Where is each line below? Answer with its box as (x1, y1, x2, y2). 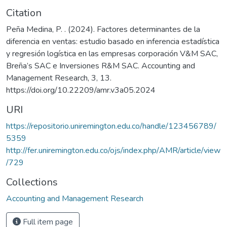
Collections (6, 175, 58, 189)
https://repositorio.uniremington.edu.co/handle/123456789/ (6, 120, 216, 132)
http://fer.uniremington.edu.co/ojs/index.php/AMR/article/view (6, 144, 220, 156)
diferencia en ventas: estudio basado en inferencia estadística (6, 35, 219, 47)
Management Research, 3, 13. (6, 72, 111, 84)
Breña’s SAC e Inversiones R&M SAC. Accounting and (6, 60, 195, 71)
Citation (6, 6, 42, 20)
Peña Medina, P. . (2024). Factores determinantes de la (6, 23, 200, 35)
